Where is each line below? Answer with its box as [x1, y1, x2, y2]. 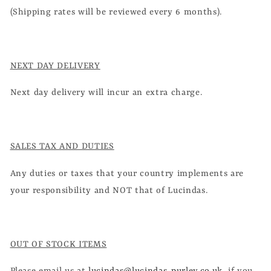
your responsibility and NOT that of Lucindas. [10, 185, 208, 195]
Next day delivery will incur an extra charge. [10, 88, 205, 98]
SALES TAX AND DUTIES [10, 142, 114, 152]
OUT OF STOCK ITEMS [10, 239, 107, 249]
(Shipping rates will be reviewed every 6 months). [10, 7, 222, 17]
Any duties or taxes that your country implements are [10, 168, 244, 178]
